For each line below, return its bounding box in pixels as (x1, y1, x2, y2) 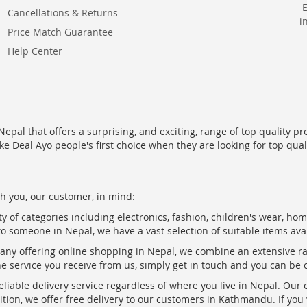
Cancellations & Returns (7, 6, 118, 19)
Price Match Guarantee (7, 25, 113, 38)
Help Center (7, 45, 62, 58)
